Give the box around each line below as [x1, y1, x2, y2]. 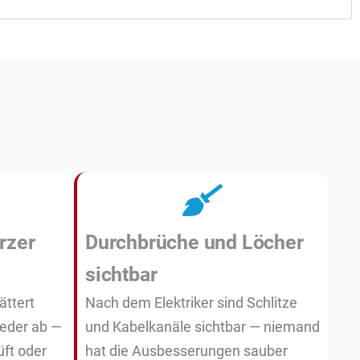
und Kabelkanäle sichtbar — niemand [85, 318, 320, 336]
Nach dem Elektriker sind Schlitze [85, 294, 297, 312]
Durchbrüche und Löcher [85, 231, 304, 255]
